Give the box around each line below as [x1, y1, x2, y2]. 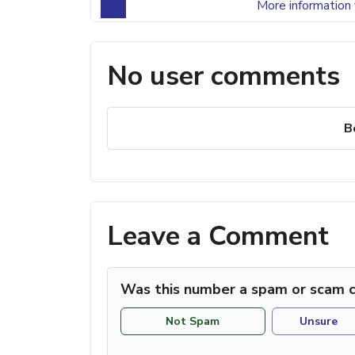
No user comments [107, 57, 340, 94]
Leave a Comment [107, 217, 329, 254]
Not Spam [166, 314, 220, 330]
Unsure [300, 314, 338, 330]
